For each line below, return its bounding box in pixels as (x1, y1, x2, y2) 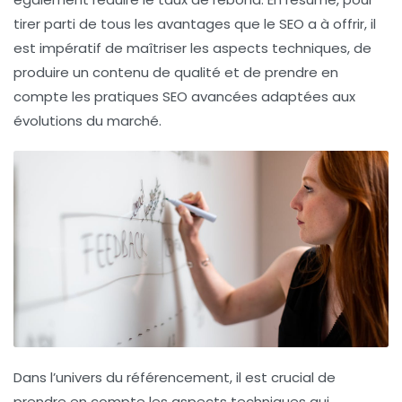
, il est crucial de (230, 367, 336, 387)
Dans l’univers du (13, 367, 127, 387)
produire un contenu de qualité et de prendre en (13, 63, 338, 83)
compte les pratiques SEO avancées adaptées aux (13, 87, 355, 107)
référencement (127, 367, 230, 387)
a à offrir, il (304, 14, 376, 34)
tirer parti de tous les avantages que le (13, 14, 279, 34)
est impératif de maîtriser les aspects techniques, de (13, 39, 371, 58)
